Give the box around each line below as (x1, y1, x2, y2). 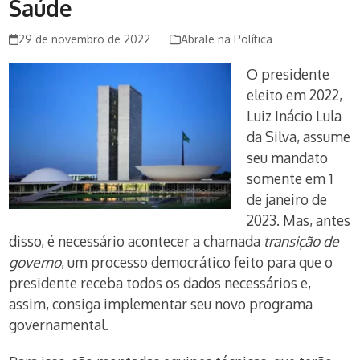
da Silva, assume (247, 128, 351, 145)
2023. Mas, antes (247, 211, 351, 229)
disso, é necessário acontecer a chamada (9, 232, 264, 250)
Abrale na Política (181, 32, 273, 46)
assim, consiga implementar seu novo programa (9, 295, 313, 313)
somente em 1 (247, 170, 334, 187)
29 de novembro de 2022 (18, 32, 151, 46)
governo (9, 253, 62, 271)
